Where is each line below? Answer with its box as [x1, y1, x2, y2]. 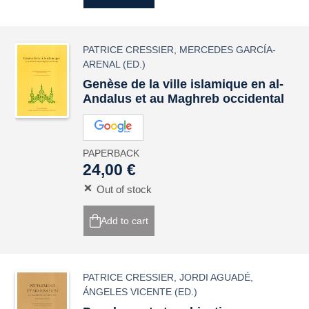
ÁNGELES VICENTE [83, 286, 172, 297]
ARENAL [83, 59, 121, 70]
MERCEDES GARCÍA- [179, 44, 277, 55]
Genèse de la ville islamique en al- [83, 77, 284, 91]
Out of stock [97, 183, 152, 195]
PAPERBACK [83, 148, 140, 159]
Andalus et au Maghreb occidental [83, 92, 285, 106]
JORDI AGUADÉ [179, 272, 251, 283]
